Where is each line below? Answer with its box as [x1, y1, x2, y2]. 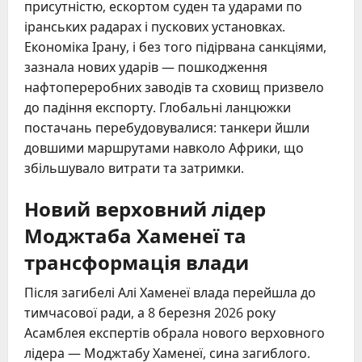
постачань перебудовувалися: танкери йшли [24, 119, 309, 137]
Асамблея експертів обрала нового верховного [24, 324, 325, 343]
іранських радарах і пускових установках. [24, 18, 285, 36]
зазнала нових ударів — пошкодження [24, 58, 267, 77]
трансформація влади [24, 246, 249, 276]
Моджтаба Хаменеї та [24, 220, 246, 250]
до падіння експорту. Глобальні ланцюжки [24, 99, 291, 117]
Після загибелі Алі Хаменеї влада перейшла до [24, 284, 316, 302]
